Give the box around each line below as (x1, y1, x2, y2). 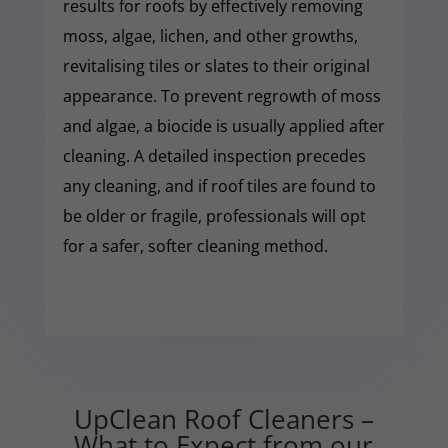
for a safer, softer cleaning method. (62, 234, 328, 257)
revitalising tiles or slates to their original (62, 54, 370, 77)
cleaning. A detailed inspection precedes (62, 144, 366, 167)
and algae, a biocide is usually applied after (62, 114, 385, 137)
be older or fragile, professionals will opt (62, 204, 366, 227)
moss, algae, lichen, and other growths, (62, 24, 358, 47)
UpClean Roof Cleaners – (73, 400, 374, 437)
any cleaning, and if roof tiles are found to (62, 174, 376, 197)
